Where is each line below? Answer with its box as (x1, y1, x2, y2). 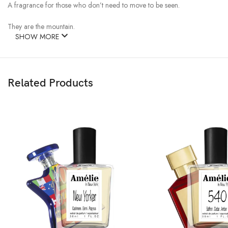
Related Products (8, 76, 93, 91)
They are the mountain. (8, 21, 75, 32)
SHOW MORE (15, 32, 61, 42)
